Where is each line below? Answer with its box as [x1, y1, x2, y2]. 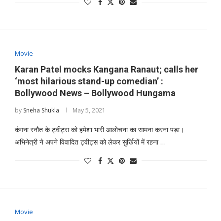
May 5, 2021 [72, 106, 106, 114]
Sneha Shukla [23, 106, 59, 114]
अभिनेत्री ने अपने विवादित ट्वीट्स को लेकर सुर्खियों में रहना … [14, 137, 166, 147]
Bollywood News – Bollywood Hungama [14, 87, 176, 98]
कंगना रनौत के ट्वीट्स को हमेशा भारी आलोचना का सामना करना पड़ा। [14, 124, 184, 134]
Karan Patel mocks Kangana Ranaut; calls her [14, 64, 198, 74]
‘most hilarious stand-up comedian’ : [14, 75, 163, 86]
